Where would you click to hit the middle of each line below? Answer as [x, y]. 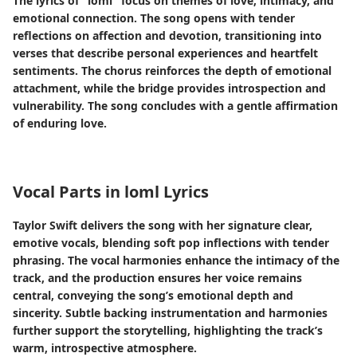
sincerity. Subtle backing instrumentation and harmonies [170, 313]
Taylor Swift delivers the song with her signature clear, [163, 225]
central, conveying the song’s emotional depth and [153, 295]
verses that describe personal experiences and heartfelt [165, 53]
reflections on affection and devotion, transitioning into [167, 35]
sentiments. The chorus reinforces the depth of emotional [172, 71]
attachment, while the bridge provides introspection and [169, 88]
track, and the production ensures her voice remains [157, 278]
